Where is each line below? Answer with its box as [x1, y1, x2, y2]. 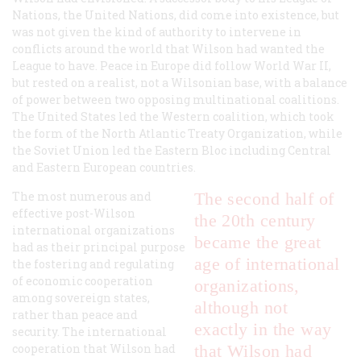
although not [193, 297, 288, 318]
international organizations [12, 222, 175, 239]
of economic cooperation [12, 273, 153, 289]
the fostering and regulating [12, 256, 174, 272]
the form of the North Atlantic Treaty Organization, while [12, 126, 342, 142]
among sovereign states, [12, 290, 150, 306]
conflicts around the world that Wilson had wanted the [12, 41, 325, 57]
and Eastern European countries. [12, 160, 196, 176]
